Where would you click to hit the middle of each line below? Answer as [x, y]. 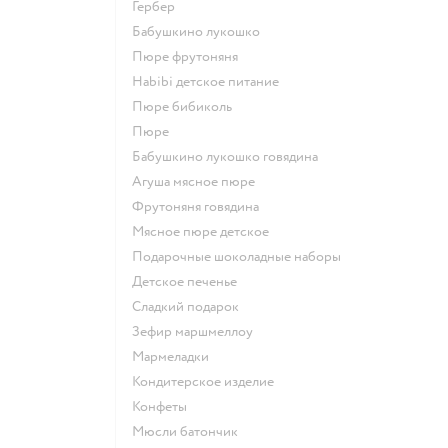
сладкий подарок [190, 306]
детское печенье [189, 281]
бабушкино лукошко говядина [229, 156]
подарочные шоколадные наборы [242, 256]
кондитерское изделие [207, 381]
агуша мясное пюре [198, 181]
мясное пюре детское [206, 231]
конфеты [163, 406]
